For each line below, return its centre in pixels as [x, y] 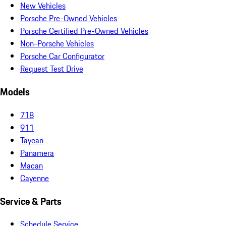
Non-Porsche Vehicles [57, 44]
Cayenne [35, 178]
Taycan [32, 140]
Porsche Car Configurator [62, 56]
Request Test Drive [52, 69]
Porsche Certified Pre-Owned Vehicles [84, 31]
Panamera [37, 153]
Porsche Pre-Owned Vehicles [69, 18]
